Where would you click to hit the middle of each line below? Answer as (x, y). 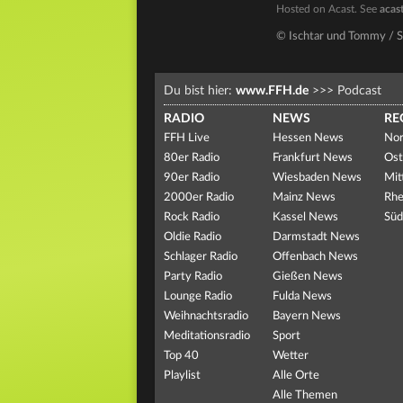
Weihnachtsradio (206, 316)
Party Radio (193, 277)
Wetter (290, 356)
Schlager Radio (201, 257)
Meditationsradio (207, 336)
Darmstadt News (316, 237)
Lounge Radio (198, 296)
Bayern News (306, 316)
